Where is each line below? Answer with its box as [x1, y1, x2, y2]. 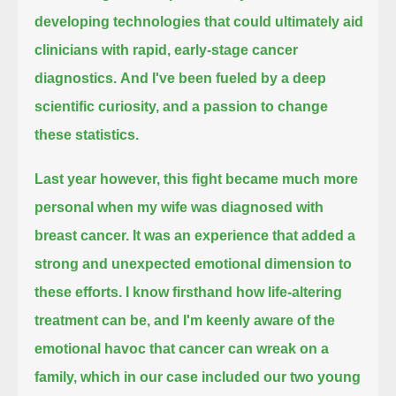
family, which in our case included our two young [34, 369, 362, 385]
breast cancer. [34, 227, 130, 243]
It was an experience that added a [133, 227, 356, 243]
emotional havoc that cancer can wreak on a [34, 340, 330, 356]
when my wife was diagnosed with [97, 199, 324, 215]
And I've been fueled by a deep [120, 70, 327, 86]
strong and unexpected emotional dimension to [34, 255, 353, 271]
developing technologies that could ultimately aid [34, 13, 364, 29]
